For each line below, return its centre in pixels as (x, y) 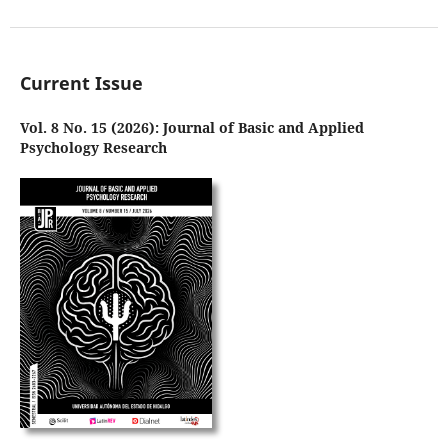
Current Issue (81, 82)
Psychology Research (93, 147)
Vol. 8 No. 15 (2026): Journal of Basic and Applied (191, 127)
